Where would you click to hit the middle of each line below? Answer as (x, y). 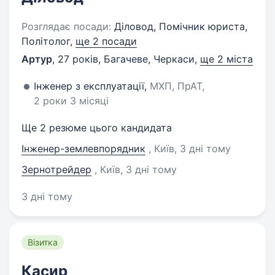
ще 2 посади (106, 41)
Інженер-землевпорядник (83, 149)
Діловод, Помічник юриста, (179, 26)
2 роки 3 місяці (71, 101)
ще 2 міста (227, 59)
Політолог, (48, 41)
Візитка (43, 242)
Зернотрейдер (56, 169)
